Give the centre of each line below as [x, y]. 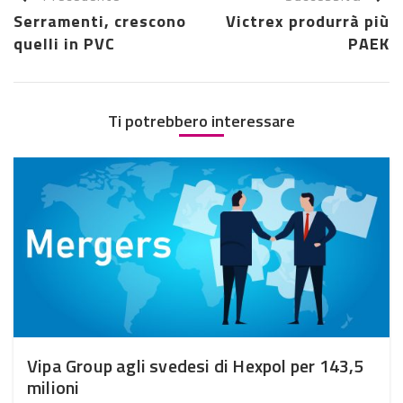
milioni [54, 387]
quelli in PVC [64, 43]
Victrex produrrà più [308, 21]
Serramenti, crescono [100, 21]
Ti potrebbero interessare [201, 121]
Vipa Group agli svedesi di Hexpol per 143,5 [196, 365]
